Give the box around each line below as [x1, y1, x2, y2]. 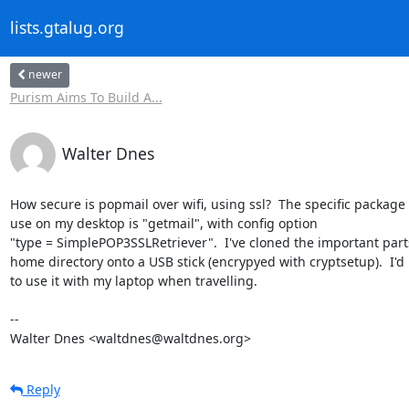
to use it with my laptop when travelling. [9, 271, 257, 289]
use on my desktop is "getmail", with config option [9, 214, 318, 232]
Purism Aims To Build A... [9, 88, 163, 106]
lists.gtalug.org [9, 16, 124, 39]
